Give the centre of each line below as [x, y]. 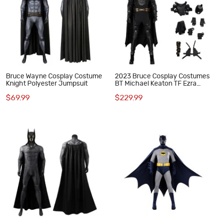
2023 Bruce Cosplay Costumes [162, 77]
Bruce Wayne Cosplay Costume [54, 77]
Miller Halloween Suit [146, 91]
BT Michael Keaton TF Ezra [155, 84]
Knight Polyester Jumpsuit [47, 84]
